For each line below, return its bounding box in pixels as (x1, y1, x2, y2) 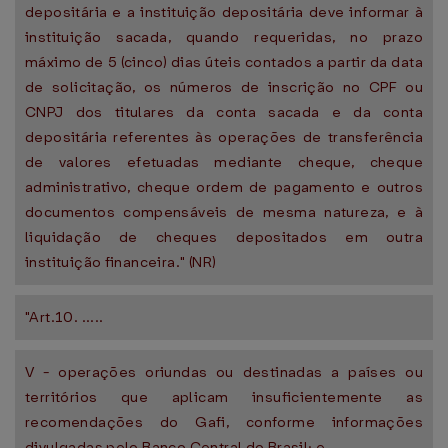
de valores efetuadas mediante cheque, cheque (25, 152, 423, 172)
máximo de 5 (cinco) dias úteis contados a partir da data (25, 52, 423, 72)
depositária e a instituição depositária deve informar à (25, 2, 423, 22)
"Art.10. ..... (25, 307, 104, 327)
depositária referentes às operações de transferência (25, 127, 423, 147)
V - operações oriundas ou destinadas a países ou (25, 362, 423, 382)
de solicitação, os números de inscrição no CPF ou (25, 77, 423, 97)
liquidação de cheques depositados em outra (25, 227, 423, 247)
